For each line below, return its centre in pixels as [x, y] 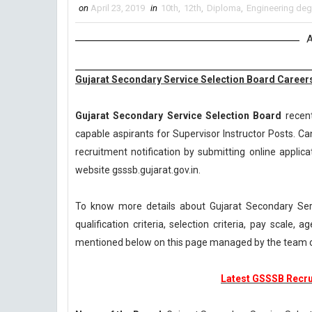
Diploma [224, 8]
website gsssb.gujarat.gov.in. [138, 170]
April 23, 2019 [118, 8]
